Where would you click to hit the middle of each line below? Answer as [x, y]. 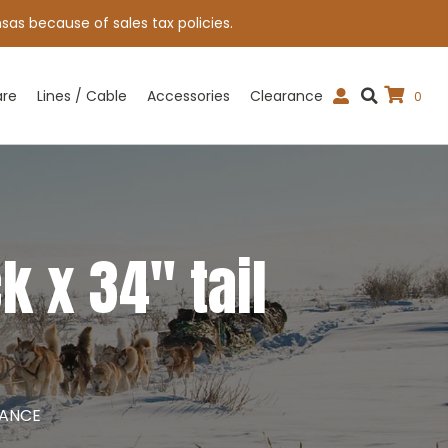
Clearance [286, 96]
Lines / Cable [82, 96]
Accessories [188, 96]
